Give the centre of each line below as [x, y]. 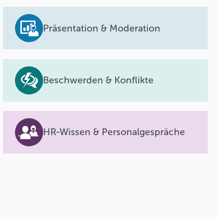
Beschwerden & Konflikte [99, 80]
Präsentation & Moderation [102, 28]
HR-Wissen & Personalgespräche [114, 132]
